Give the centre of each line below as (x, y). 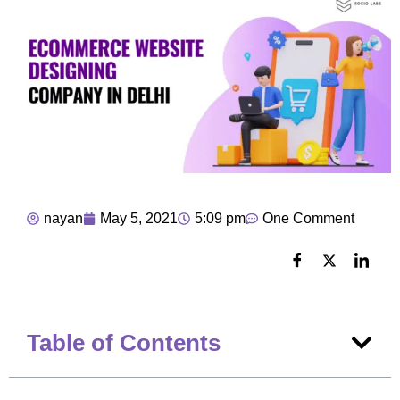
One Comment (308, 218)
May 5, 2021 (139, 218)
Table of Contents (124, 342)
